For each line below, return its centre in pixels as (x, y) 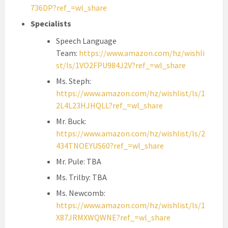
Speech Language (86, 41)
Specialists (51, 24)
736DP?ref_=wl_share (69, 8)
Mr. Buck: (71, 121)
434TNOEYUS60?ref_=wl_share (110, 146)
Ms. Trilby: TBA (81, 177)
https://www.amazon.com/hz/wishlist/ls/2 (131, 134)
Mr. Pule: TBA (79, 162)
